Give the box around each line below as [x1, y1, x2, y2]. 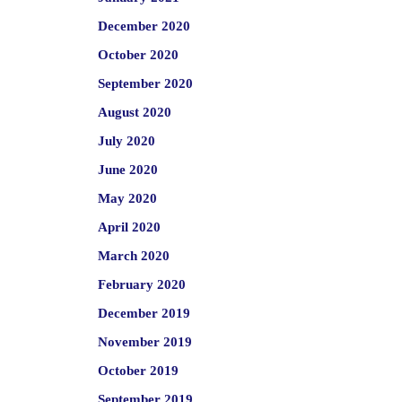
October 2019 [97, 363, 179, 378]
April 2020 [97, 220, 161, 234]
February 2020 [97, 277, 186, 292]
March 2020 [97, 249, 170, 263]
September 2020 [97, 76, 193, 91]
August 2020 [97, 105, 171, 119]
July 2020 [97, 134, 155, 148]
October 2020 [97, 48, 179, 62]
